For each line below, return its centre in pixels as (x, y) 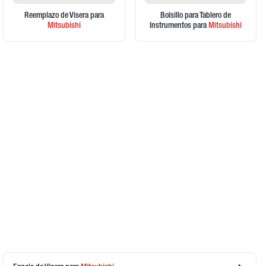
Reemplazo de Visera (57, 16)
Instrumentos (171, 26)
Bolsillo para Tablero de (195, 16)
